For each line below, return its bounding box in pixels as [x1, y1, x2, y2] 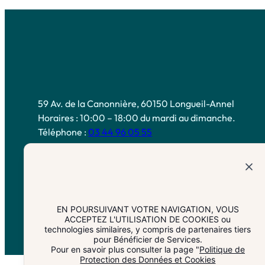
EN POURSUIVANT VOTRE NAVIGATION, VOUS [56, 204, 239, 214]
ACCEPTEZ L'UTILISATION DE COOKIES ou [64, 214, 231, 224]
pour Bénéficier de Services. [93, 234, 202, 244]
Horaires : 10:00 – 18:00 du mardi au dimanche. [38, 111, 235, 124]
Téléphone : [38, 125, 88, 138]
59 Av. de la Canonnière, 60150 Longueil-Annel [38, 97, 234, 109]
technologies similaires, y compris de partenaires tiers [44, 224, 251, 234]
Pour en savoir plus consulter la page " [50, 244, 199, 254]
